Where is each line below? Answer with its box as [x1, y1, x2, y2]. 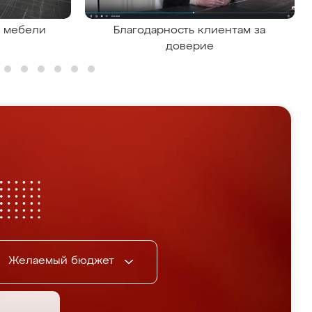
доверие [165, 41, 214, 52]
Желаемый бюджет [8, 256, 118, 267]
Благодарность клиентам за [114, 25, 266, 36]
